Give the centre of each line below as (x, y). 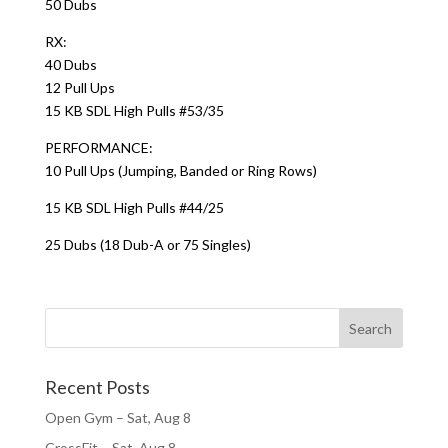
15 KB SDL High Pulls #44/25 (134, 207)
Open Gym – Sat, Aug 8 (117, 417)
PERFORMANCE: (98, 147)
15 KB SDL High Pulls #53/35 (134, 110)
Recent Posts (97, 387)
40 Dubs (70, 64)
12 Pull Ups (79, 87)
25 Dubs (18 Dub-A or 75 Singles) (147, 244)
